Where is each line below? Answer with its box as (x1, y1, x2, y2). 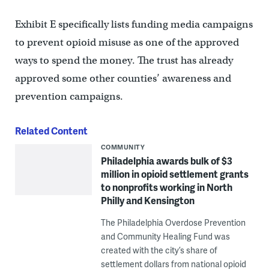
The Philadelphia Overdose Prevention (100, 217, 246, 229)
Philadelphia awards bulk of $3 (100, 154, 232, 168)
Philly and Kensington (100, 193, 195, 208)
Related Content (14, 124, 88, 138)
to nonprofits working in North (100, 180, 232, 195)
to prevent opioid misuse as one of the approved (14, 36, 239, 49)
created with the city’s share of (100, 244, 217, 256)
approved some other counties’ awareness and (14, 72, 231, 85)
